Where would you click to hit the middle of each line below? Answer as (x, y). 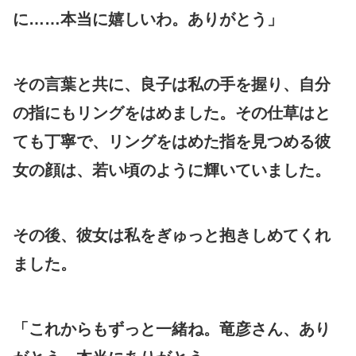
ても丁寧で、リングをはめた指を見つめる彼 (172, 141)
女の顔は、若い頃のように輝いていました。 (172, 170)
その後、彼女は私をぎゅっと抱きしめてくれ (172, 235)
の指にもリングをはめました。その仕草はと (172, 112)
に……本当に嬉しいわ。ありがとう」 (148, 19)
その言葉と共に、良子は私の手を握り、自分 (172, 84)
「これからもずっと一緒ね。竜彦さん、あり (172, 329)
